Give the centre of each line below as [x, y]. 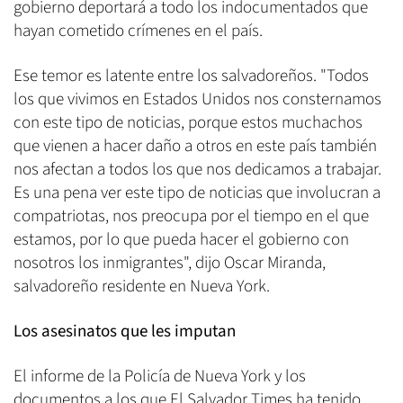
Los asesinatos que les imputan [125, 332]
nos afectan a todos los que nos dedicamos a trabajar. [197, 170]
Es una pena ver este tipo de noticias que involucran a [197, 193]
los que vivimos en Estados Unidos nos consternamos [197, 100]
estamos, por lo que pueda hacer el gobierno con [181, 240]
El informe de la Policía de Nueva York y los [160, 377]
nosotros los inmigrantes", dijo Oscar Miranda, [170, 264]
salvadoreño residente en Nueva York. [142, 287]
